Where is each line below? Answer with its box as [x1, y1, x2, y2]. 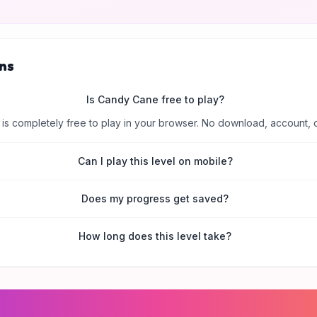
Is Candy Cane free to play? [86, 93, 224, 105]
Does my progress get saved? [81, 192, 229, 204]
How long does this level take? [79, 230, 232, 242]
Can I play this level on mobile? [77, 155, 233, 167]
